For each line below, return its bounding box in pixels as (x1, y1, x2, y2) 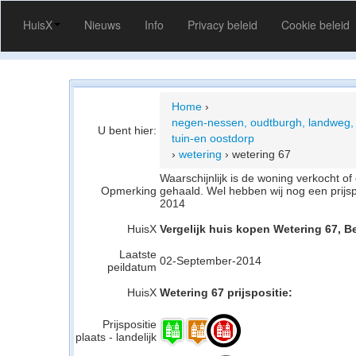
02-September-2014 (160, 254, 261, 267)
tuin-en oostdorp (172, 132, 254, 145)
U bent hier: (98, 124, 157, 137)
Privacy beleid (188, 17, 257, 33)
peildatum (107, 261, 157, 273)
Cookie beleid (281, 17, 350, 33)
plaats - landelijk (75, 331, 157, 343)
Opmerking (101, 184, 157, 197)
